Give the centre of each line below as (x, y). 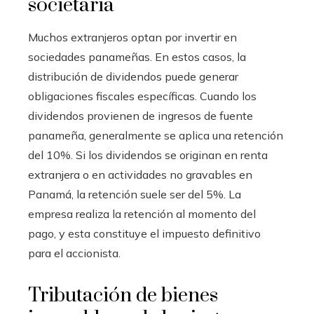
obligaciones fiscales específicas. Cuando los (142, 96)
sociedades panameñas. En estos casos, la (137, 56)
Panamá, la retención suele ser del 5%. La (135, 194)
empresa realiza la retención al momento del (142, 213)
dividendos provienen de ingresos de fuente (141, 115)
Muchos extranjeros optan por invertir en (132, 37)
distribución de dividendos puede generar (133, 76)
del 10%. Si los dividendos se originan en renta (148, 155)
